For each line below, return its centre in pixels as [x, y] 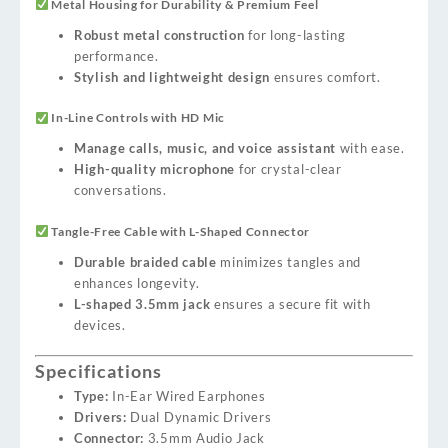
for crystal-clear [288, 169]
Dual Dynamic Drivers [199, 417]
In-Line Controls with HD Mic [138, 118]
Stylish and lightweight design [172, 76]
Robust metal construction [159, 34]
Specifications [98, 371]
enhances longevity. [137, 282]
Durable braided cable [145, 261]
